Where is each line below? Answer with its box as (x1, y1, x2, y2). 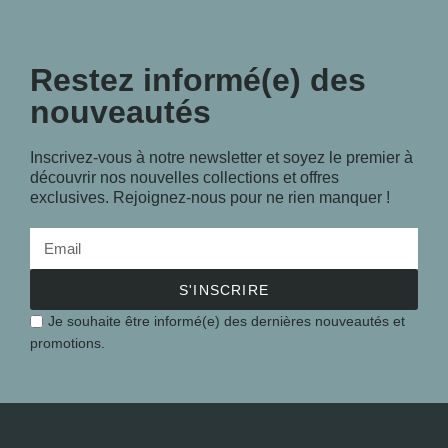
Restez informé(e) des (30, 62, 366, 98)
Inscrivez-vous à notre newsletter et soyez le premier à (30, 149, 413, 166)
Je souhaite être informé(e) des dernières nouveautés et (48, 313, 405, 330)
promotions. (30, 334, 105, 351)
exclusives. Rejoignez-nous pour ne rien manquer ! (30, 189, 390, 206)
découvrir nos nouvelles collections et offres (30, 169, 339, 186)
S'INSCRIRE (179, 281, 269, 298)
